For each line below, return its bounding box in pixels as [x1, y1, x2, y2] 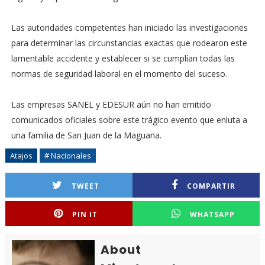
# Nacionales [44, 150, 91, 161]
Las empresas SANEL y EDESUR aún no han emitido [11, 99, 211, 110]
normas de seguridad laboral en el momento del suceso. [11, 68, 227, 79]
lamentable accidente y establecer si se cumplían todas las [11, 53, 235, 64]
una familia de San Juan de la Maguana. [11, 130, 161, 141]
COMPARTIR [186, 181, 235, 191]
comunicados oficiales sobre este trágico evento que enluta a [11, 114, 247, 125]
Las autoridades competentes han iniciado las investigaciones [11, 22, 248, 33]
